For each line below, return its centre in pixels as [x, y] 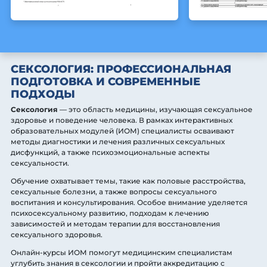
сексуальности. [40, 163]
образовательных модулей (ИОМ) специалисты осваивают [122, 131]
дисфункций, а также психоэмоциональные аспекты [110, 153]
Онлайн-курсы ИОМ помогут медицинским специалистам [122, 253]
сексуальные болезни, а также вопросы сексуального [114, 192]
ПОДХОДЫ [43, 94]
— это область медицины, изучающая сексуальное [156, 110]
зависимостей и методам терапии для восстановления [115, 224]
